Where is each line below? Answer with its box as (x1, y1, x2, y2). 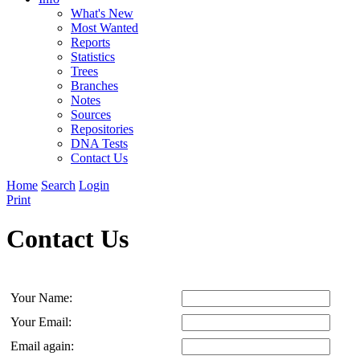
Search (41, 178, 76, 192)
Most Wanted (71, 21, 138, 35)
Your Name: (10, 290, 76, 305)
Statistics (71, 50, 115, 63)
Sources (71, 108, 111, 121)
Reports (71, 35, 110, 49)
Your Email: (10, 314, 75, 329)
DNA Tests (71, 137, 128, 150)
